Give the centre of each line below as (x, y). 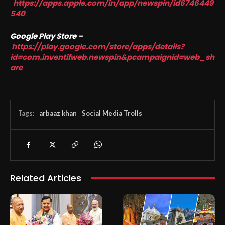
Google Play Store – (46, 36)
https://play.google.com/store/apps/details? (98, 47)
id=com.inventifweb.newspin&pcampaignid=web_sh (112, 57)
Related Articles (46, 178)
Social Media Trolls (112, 113)
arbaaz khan (58, 113)
